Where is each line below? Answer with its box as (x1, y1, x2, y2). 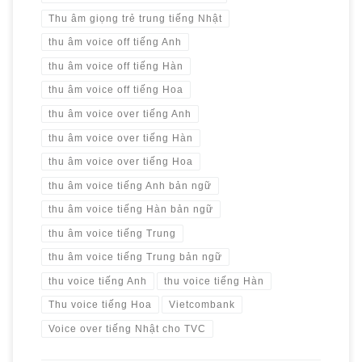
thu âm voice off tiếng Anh (48, 36, 182, 48)
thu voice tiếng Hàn (164, 275, 265, 287)
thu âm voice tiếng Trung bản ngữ (48, 251, 222, 263)
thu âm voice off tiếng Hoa (48, 84, 183, 96)
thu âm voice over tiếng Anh (48, 107, 192, 120)
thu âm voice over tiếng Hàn (48, 132, 193, 144)
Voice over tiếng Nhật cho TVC (48, 322, 206, 335)
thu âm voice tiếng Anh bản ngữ (48, 179, 212, 192)
